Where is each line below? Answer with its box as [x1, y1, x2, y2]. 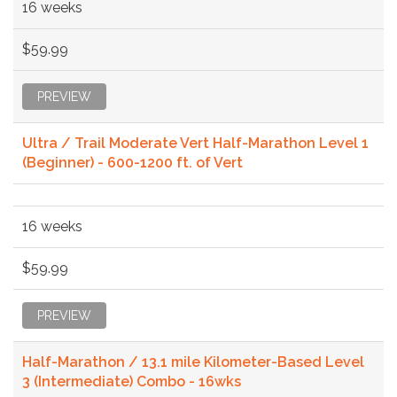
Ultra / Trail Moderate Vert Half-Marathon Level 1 [22, 134, 369, 152]
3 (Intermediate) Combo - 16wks [22, 372, 241, 390]
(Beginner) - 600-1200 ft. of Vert [22, 153, 243, 171]
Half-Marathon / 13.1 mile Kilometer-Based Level [22, 353, 364, 370]
